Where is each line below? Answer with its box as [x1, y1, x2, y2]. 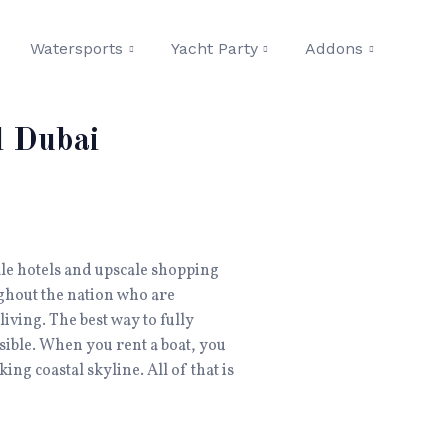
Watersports [30, 39, 123, 58]
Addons [305, 39, 364, 58]
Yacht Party [170, 39, 258, 58]
